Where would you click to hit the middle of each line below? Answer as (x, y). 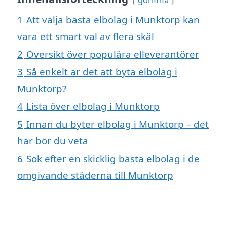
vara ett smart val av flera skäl (86, 36)
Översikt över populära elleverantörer (113, 54)
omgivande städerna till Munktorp (95, 175)
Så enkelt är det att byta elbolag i (102, 72)
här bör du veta (53, 141)
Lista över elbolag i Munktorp (93, 106)
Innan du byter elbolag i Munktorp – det (118, 124)
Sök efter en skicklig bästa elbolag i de (113, 159)
